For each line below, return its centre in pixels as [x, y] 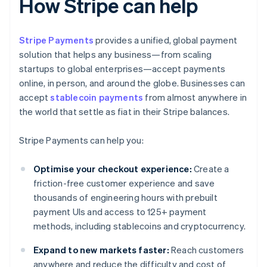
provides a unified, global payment [165, 40]
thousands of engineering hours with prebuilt [125, 198]
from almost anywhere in [195, 97]
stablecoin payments [97, 97]
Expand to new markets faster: [101, 250]
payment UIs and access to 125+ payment [120, 212]
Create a [210, 169]
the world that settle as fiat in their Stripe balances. [125, 112]
